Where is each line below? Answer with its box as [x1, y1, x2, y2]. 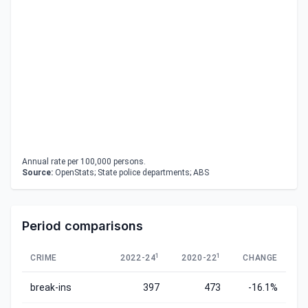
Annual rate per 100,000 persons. [22, 157, 146, 166]
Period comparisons [22, 219, 143, 233]
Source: [22, 168, 53, 177]
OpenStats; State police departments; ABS [53, 168, 209, 177]
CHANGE [243, 253, 278, 263]
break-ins [30, 282, 71, 293]
